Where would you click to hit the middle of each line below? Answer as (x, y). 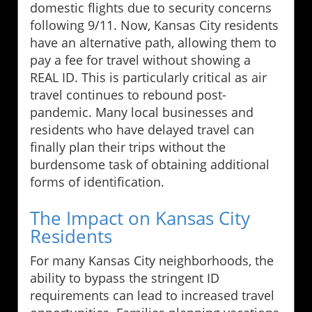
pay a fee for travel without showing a (140, 60)
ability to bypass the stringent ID (125, 278)
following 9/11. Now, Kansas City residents (154, 25)
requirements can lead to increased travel (152, 295)
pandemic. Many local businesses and (142, 112)
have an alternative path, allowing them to (153, 42)
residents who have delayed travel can (142, 129)
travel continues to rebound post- (128, 94)
